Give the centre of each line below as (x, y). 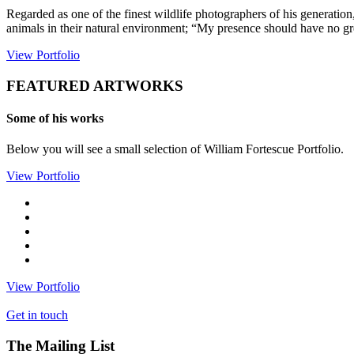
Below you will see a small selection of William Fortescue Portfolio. (175, 149)
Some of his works (55, 118)
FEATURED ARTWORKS (95, 85)
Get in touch (37, 315)
